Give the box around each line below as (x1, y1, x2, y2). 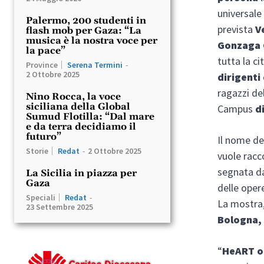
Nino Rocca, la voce (26, 90, 121, 103)
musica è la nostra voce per (26, 34, 157, 47)
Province (26, 59, 58, 70)
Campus (217, 101, 256, 115)
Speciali (26, 192, 55, 203)
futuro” (26, 130, 61, 143)
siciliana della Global (26, 100, 130, 113)
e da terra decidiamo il (26, 120, 136, 133)
